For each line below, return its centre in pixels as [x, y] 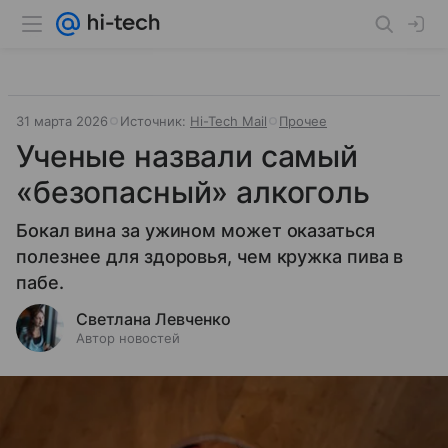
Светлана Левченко [153, 319]
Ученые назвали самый [187, 156]
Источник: [155, 121]
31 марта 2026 [62, 121]
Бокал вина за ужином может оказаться [195, 230]
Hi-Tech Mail [228, 121]
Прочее [303, 121]
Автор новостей [128, 338]
